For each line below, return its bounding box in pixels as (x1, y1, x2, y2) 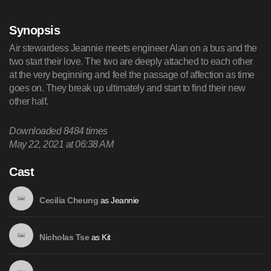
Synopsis (9, 24, 60, 38)
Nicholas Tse (39, 232, 90, 242)
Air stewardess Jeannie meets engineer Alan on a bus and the (9, 43, 257, 54)
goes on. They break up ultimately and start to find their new (9, 83, 246, 94)
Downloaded (9, 126, 64, 137)
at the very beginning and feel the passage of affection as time (9, 70, 255, 80)
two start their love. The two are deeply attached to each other (9, 56, 253, 67)
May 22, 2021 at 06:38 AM (9, 139, 114, 150)
